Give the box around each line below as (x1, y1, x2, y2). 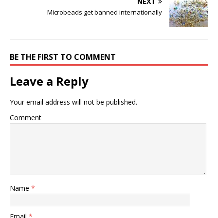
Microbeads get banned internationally (47, 8, 162, 17)
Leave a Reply (10, 73, 89, 90)
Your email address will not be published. (10, 97, 137, 107)
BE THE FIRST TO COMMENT (10, 52, 116, 63)
